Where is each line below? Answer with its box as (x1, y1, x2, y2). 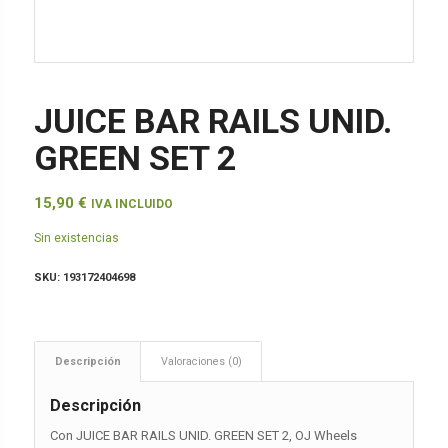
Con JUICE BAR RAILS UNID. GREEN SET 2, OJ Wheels (49, 428, 357, 444)
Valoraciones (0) (160, 355, 242, 369)
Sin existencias (33, 230, 119, 245)
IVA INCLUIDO (90, 196, 173, 211)
